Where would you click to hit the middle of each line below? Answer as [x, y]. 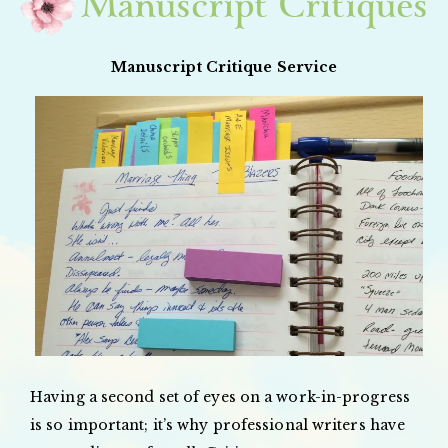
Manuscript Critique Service [224, 66]
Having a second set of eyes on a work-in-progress [220, 396]
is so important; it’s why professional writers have [218, 424]
